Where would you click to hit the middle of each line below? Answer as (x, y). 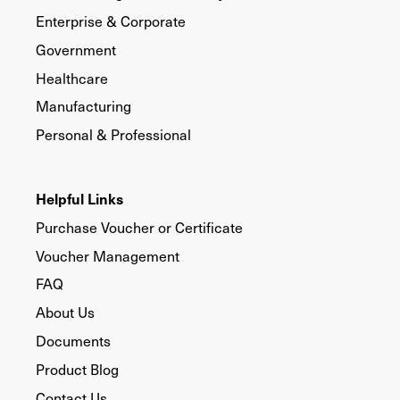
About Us (65, 312)
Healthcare (72, 78)
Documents (73, 340)
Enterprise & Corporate (111, 21)
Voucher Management (108, 255)
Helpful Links (79, 198)
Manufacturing (83, 106)
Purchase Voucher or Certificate (139, 227)
